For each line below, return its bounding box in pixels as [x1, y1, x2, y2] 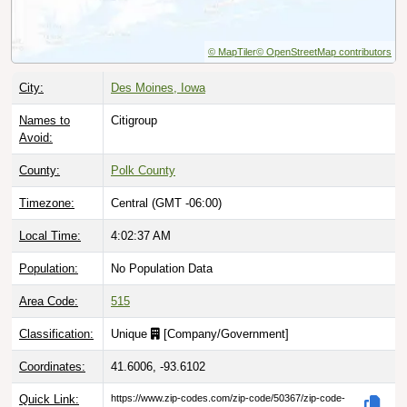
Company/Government [167, 326, 285, 341]
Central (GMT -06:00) [111, 195, 222, 210]
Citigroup [111, 113, 157, 127]
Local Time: [19, 228, 81, 243]
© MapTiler [208, 45, 256, 57]
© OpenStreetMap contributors [256, 45, 392, 57]
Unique [111, 326, 151, 341]
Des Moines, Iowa [111, 80, 205, 94]
